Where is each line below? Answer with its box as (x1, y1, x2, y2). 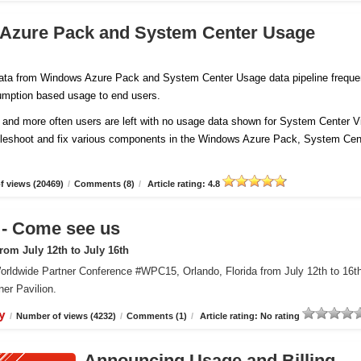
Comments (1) (127, 311, 187, 321)
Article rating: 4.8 (145, 179, 222, 189)
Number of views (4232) (16, 311, 116, 321)
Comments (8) (74, 179, 135, 189)
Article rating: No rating (197, 311, 302, 321)
